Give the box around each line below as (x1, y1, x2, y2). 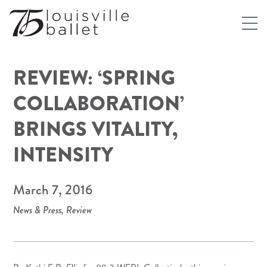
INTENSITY (13, 140, 114, 169)
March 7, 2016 (13, 180, 93, 200)
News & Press (13, 203, 62, 217)
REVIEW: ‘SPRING (13, 63, 176, 92)
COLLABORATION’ (13, 89, 185, 118)
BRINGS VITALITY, (13, 114, 178, 144)
